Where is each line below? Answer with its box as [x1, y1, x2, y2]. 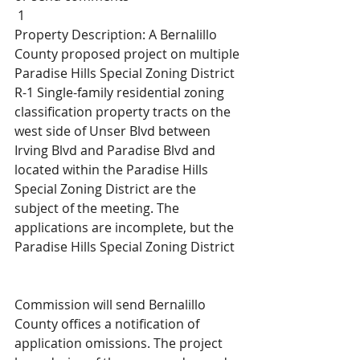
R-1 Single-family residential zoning [14, 84, 227, 101]
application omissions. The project [14, 334, 226, 352]
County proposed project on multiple [14, 45, 243, 63]
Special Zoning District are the [14, 180, 199, 198]
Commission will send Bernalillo [14, 296, 209, 313]
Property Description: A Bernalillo [14, 26, 220, 43]
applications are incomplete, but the [14, 219, 237, 236]
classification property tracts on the [14, 103, 234, 121]
